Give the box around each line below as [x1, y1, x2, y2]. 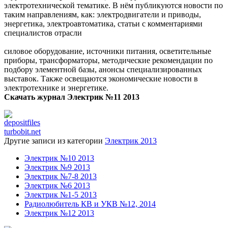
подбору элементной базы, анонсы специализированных [4, 65, 202, 74]
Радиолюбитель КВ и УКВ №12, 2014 [24, 199, 156, 208]
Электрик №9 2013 [24, 162, 90, 172]
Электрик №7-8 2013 [24, 172, 97, 181]
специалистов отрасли [4, 28, 82, 37]
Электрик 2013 [105, 136, 157, 145]
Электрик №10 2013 [24, 153, 94, 162]
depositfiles [4, 118, 40, 127]
